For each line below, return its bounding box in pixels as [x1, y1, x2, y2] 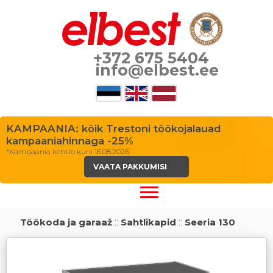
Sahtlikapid [120, 216, 176, 228]
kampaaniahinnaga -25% [6, 135, 133, 147]
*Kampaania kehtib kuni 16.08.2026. [6, 147, 130, 156]
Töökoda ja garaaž [17, 216, 112, 228]
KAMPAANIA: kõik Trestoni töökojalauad [6, 122, 221, 135]
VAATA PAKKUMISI [93, 162, 171, 171]
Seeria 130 [184, 216, 235, 228]
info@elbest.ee [91, 61, 219, 79]
